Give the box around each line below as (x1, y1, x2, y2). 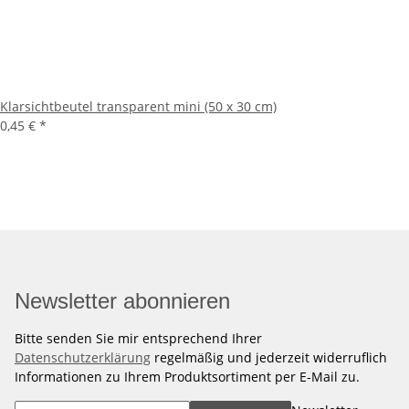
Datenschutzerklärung (15, 349, 151, 367)
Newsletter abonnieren (15, 288, 230, 314)
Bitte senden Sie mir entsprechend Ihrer (15, 330, 262, 348)
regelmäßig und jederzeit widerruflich (151, 349, 387, 367)
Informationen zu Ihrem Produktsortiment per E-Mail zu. (15, 368, 360, 386)
